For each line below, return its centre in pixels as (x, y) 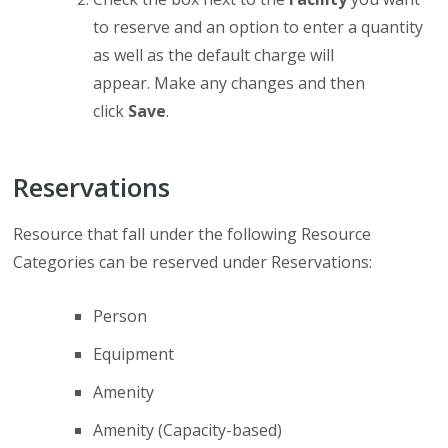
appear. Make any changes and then (229, 83)
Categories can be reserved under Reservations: (193, 262)
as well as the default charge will (214, 55)
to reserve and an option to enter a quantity (258, 27)
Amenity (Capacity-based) (188, 430)
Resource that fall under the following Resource (192, 234)
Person (120, 316)
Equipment (134, 354)
